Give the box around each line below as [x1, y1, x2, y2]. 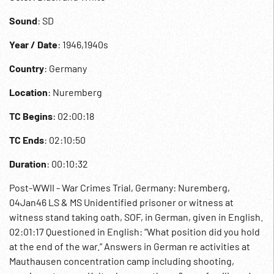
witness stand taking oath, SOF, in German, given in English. [9, 211, 263, 223]
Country [9, 62, 44, 74]
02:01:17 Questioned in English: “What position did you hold [9, 226, 260, 237]
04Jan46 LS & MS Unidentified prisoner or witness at [9, 196, 234, 208]
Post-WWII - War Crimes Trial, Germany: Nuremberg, [9, 182, 230, 193]
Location [9, 86, 48, 98]
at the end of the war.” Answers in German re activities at [9, 240, 250, 252]
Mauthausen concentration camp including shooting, [9, 255, 234, 267]
